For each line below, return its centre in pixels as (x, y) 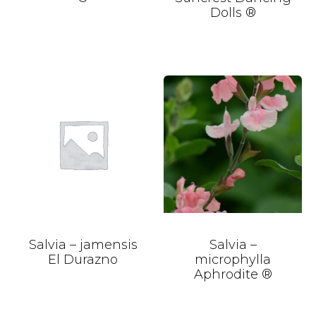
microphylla (233, 260)
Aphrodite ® (233, 275)
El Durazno (83, 260)
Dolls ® (233, 12)
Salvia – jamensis (83, 245)
